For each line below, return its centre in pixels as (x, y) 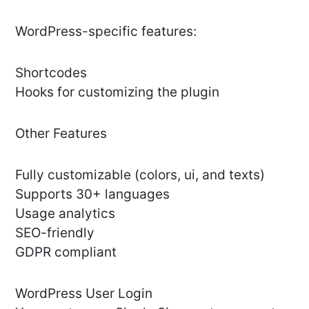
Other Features (61, 134)
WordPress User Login (84, 294)
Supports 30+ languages (92, 195)
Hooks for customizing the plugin (117, 92)
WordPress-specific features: (106, 32)
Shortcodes (51, 73)
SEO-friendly (55, 233)
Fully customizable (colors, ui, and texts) (140, 175)
